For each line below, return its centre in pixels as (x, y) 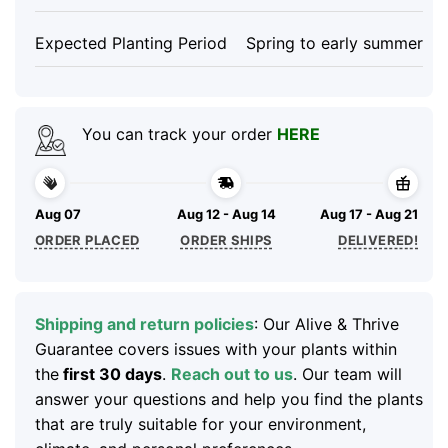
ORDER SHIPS (226, 240)
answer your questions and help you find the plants (228, 398)
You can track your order (179, 134)
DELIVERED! (378, 240)
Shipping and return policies (144, 323)
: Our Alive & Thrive (326, 323)
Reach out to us (231, 373)
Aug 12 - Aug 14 (226, 214)
